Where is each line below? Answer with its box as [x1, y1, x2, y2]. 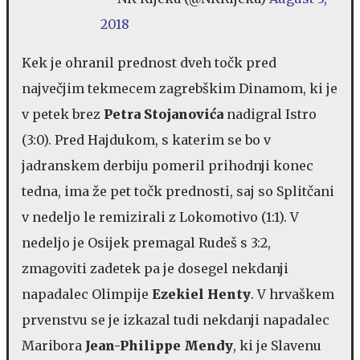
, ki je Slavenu [233, 337, 321, 354]
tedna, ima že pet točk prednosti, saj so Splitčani [22, 182, 334, 199]
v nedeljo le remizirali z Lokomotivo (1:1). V [22, 208, 299, 225]
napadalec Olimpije [22, 285, 152, 302]
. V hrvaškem [251, 285, 334, 302]
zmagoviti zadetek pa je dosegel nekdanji [22, 260, 288, 276]
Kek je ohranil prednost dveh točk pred [22, 54, 276, 71]
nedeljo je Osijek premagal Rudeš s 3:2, [22, 234, 271, 251]
